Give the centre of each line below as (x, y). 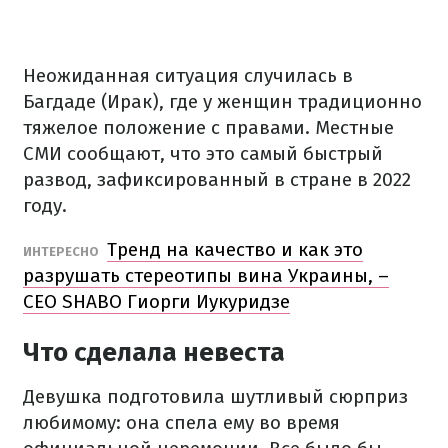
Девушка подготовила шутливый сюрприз (215, 396)
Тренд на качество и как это (235, 249)
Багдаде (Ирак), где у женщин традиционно (222, 101)
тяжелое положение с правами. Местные (208, 127)
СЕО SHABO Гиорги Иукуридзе (156, 301)
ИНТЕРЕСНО (62, 251)
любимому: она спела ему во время (181, 422)
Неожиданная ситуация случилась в (188, 75)
